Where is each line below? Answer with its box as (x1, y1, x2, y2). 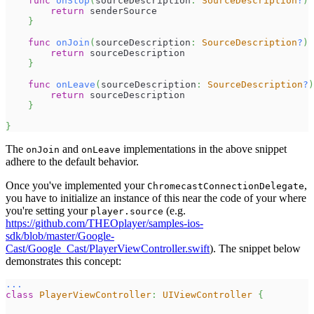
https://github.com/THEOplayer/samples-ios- (6, 217, 203, 230)
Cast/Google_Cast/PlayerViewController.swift (6, 243, 210, 255)
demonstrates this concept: (6, 255, 121, 268)
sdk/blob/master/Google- (6, 230, 114, 243)
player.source (90, 206, 163, 217)
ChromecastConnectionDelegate (147, 181, 304, 192)
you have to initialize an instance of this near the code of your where (6, 192, 306, 205)
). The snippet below (210, 243, 301, 255)
